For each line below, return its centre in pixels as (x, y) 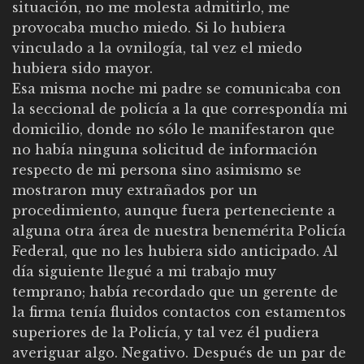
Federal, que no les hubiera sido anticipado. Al (175, 251)
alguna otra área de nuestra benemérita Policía (179, 231)
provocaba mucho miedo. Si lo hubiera (149, 28)
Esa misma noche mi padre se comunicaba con (177, 89)
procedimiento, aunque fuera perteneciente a (174, 211)
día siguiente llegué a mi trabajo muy (144, 272)
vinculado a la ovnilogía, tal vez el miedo (157, 48)
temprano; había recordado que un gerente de (175, 292)
